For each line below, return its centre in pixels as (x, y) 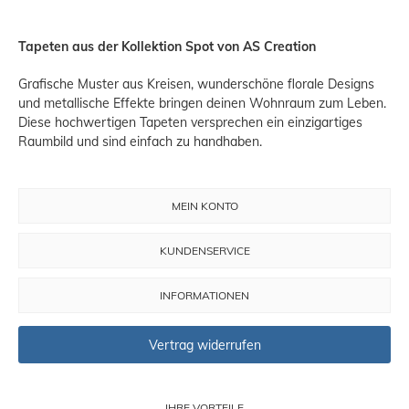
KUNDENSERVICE (204, 251)
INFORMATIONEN (204, 296)
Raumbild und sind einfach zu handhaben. (140, 142)
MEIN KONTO (204, 206)
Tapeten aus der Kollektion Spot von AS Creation (167, 47)
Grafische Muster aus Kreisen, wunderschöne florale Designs (196, 84)
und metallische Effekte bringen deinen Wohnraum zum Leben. (202, 104)
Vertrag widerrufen (204, 345)
